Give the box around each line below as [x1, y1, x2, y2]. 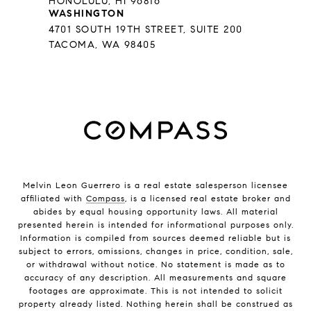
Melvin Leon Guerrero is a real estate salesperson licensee [23, 180, 288, 191]
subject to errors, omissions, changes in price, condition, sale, [18, 246, 293, 257]
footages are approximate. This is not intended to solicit [28, 285, 283, 296]
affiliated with [20, 193, 86, 204]
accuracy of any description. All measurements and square [24, 272, 287, 283]
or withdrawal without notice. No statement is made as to [26, 259, 285, 270]
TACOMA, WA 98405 [49, 39, 155, 51]
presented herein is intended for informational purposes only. [17, 219, 294, 230]
